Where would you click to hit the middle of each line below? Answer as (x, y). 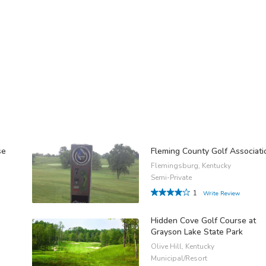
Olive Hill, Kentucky (183, 246)
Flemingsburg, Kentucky (191, 166)
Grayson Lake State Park (197, 232)
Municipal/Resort (179, 258)
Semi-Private (171, 178)
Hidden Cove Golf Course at (203, 220)
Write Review (221, 194)
